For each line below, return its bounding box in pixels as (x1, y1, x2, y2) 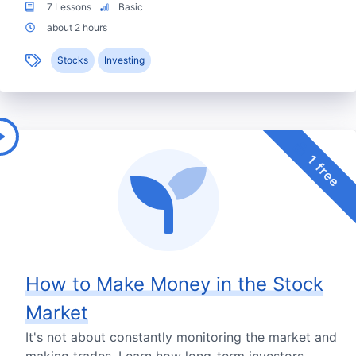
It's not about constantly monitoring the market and (25, 329, 337, 346)
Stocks (57, 54, 88, 67)
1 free (301, 149, 343, 191)
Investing (104, 54, 145, 67)
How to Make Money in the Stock (25, 273, 323, 296)
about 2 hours (44, 21, 107, 34)
